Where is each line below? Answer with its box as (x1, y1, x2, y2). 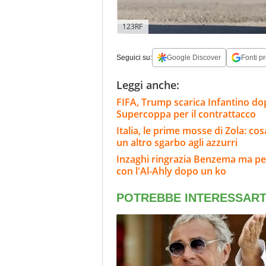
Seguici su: (116, 53, 152, 62)
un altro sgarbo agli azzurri (116, 136, 237, 150)
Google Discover (167, 53, 221, 62)
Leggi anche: (116, 78, 179, 93)
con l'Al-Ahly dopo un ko (116, 164, 226, 178)
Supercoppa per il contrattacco (116, 107, 256, 121)
